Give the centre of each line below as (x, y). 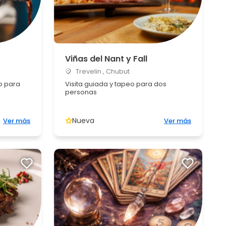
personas (81, 92)
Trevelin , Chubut (102, 71)
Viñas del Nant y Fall (106, 59)
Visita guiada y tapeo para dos (116, 84)
